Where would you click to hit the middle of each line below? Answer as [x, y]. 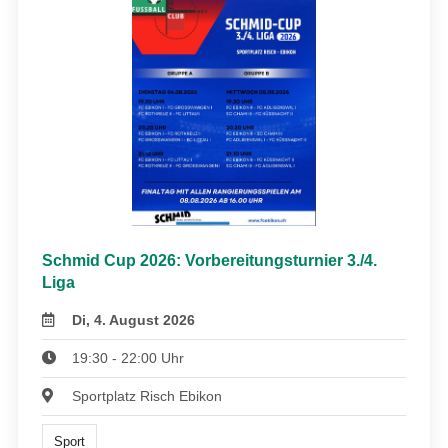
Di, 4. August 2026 [134, 319]
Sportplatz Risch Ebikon [147, 395]
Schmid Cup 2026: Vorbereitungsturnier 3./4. [209, 260]
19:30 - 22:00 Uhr [128, 357]
